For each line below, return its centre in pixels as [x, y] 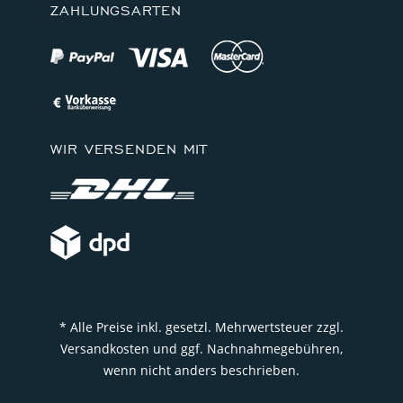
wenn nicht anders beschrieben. [201, 370]
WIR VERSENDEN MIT [130, 149]
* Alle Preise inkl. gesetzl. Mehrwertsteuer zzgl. [201, 327]
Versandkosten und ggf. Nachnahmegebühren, [201, 348]
